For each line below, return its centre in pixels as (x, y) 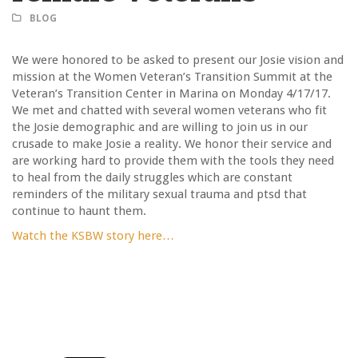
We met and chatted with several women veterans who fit (169, 111)
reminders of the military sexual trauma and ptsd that (159, 195)
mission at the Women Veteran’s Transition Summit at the (172, 77)
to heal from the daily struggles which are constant (152, 178)
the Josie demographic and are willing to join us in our (160, 127)
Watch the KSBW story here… (93, 236)
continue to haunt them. (79, 211)
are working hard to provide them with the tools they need (173, 161)
